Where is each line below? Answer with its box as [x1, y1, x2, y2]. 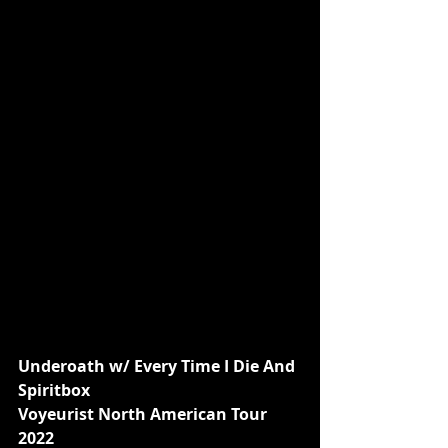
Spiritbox [18, 378, 90, 401]
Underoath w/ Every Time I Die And [18, 354, 299, 377]
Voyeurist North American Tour [18, 402, 271, 425]
